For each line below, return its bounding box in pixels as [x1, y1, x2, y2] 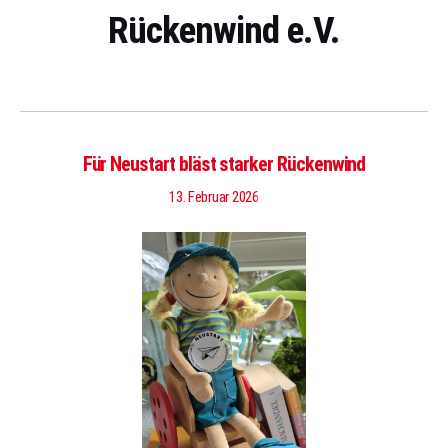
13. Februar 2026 [169, 188, 259, 206]
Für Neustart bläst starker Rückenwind [82, 152, 366, 176]
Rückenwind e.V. [108, 8, 340, 52]
